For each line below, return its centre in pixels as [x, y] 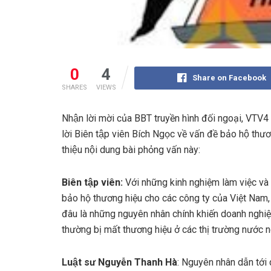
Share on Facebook [229, 78]
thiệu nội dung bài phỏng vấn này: [131, 150]
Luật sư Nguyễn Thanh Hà [119, 263]
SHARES [74, 88]
